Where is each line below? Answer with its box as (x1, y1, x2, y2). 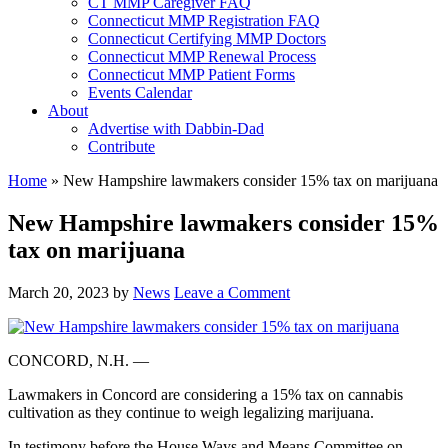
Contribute (88, 138, 155, 155)
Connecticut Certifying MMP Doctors (88, 30, 326, 47)
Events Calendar (88, 84, 192, 101)
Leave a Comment (174, 283, 290, 301)
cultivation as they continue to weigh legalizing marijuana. (8, 403, 374, 421)
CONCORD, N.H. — (8, 351, 149, 369)
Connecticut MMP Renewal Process (88, 48, 316, 65)
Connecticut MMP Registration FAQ (88, 12, 320, 29)
